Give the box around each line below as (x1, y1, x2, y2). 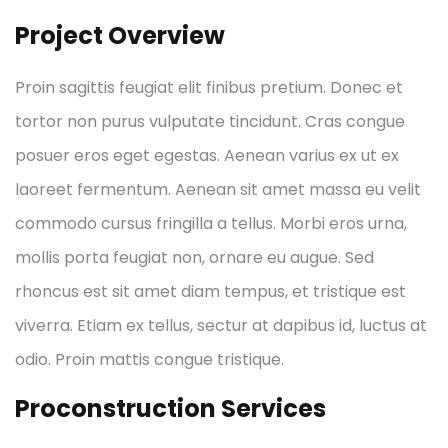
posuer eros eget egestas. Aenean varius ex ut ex (15, 144, 399, 168)
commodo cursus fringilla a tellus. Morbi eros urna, (15, 212, 407, 236)
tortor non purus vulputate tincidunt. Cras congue (15, 110, 405, 134)
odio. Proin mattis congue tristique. (15, 348, 284, 372)
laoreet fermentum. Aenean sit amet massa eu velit (15, 178, 421, 202)
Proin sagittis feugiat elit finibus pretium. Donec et (15, 76, 403, 100)
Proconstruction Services (15, 392, 326, 426)
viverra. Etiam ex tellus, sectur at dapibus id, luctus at (15, 314, 427, 338)
